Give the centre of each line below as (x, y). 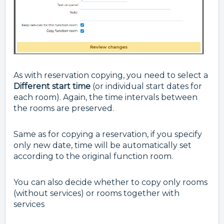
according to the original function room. (93, 156)
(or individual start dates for (146, 86)
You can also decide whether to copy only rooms (110, 182)
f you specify (177, 134)
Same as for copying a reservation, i (83, 134)
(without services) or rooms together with (96, 193)
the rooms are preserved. (64, 108)
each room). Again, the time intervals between (105, 97)
